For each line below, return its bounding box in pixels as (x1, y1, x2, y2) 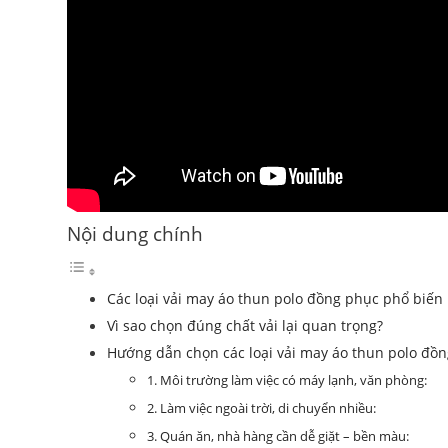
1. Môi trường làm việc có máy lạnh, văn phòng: (147, 370, 427, 389)
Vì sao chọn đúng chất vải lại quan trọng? (107, 315, 383, 335)
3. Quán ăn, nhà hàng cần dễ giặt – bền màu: (147, 426, 409, 445)
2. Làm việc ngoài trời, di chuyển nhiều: (147, 398, 376, 417)
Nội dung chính (67, 219, 203, 247)
